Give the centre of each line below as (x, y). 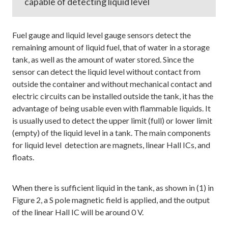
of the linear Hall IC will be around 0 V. (78, 212)
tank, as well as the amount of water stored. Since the (103, 59)
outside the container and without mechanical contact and (112, 84)
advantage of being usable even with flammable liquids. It (111, 108)
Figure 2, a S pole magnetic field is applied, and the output (111, 200)
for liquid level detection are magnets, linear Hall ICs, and (111, 145)
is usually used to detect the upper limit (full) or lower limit (112, 120)
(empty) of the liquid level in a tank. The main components (111, 133)
